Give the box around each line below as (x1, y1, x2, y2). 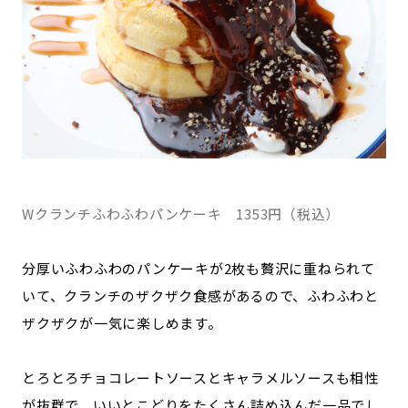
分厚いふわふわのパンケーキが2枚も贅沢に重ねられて (22, 259, 375, 278)
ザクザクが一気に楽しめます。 (22, 313, 222, 332)
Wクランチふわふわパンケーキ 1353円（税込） (22, 204, 340, 223)
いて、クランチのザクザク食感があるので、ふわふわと (22, 286, 379, 305)
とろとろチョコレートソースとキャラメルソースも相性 (22, 368, 379, 387)
